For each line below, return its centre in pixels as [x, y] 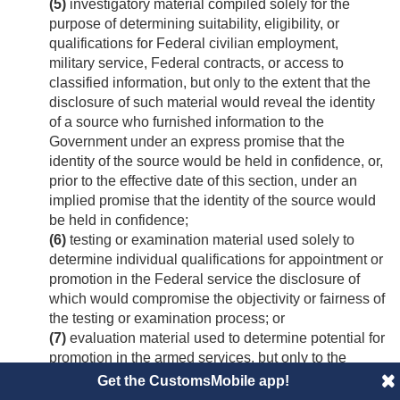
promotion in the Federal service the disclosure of [204, 279]
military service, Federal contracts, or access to [196, 63]
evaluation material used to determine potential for [225, 338]
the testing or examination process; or [167, 319]
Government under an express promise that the [197, 142]
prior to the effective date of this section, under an [203, 181]
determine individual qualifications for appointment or [216, 260]
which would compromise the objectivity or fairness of [217, 299]
